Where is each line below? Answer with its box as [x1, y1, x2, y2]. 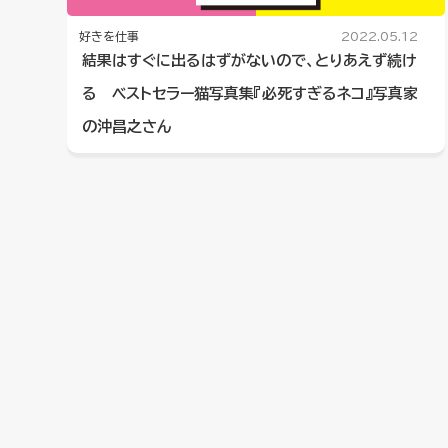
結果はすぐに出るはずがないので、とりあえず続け [82, 53, 418, 69]
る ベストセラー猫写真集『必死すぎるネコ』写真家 [82, 86, 419, 102]
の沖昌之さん [82, 119, 172, 135]
